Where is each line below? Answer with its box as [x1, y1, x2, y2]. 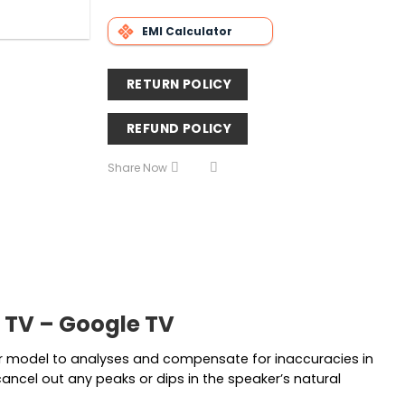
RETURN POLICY [126, 74, 232, 93]
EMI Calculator [141, 23, 232, 39]
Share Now [107, 160, 167, 176]
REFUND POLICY [126, 118, 232, 137]
